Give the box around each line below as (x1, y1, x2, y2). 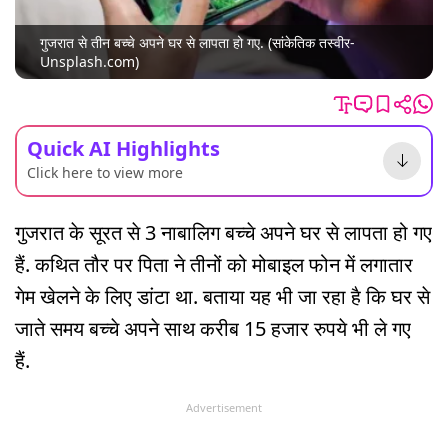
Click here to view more (27, 162, 183, 182)
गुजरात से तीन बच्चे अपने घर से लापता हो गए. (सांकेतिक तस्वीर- (40, 33, 355, 53)
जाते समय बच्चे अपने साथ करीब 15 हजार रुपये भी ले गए (15, 314, 411, 342)
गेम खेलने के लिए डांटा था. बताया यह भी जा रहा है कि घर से (15, 282, 430, 310)
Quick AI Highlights (27, 134, 220, 162)
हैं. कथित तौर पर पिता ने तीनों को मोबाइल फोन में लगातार (15, 250, 413, 278)
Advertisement (186, 399, 262, 415)
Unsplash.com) (40, 52, 139, 72)
